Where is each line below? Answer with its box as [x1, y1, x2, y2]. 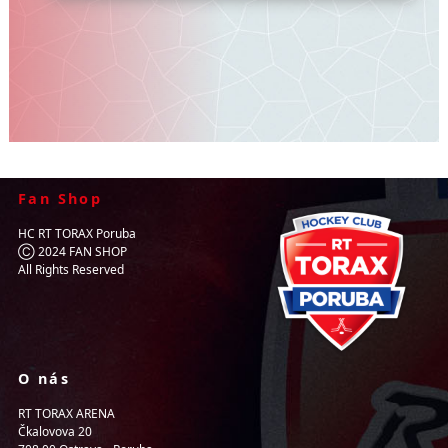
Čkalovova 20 [18, 423, 92, 440]
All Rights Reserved [18, 261, 124, 278]
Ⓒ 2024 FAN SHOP [18, 243, 127, 260]
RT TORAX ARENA [18, 405, 115, 422]
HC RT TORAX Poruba [18, 225, 136, 242]
